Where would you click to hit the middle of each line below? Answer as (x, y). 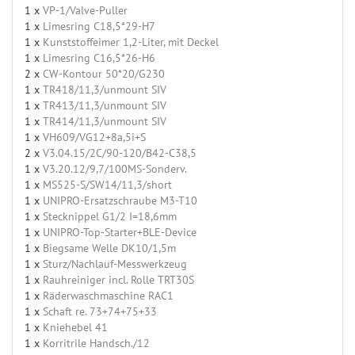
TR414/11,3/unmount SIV (105, 122)
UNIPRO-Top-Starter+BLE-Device (120, 233)
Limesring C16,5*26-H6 (99, 58)
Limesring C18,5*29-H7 (99, 27)
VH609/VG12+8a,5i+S (94, 137)
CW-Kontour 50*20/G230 (104, 74)
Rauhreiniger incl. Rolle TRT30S (118, 280)
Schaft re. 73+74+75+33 (100, 312)
